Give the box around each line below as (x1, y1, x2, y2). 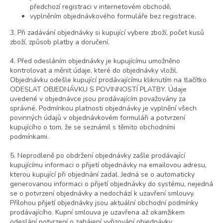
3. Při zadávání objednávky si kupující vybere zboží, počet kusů (10, 28, 204, 38)
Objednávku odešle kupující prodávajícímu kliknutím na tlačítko (10, 75, 207, 85)
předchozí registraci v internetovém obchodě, (30, 2, 171, 12)
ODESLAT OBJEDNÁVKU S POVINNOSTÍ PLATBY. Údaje (10, 85, 187, 95)
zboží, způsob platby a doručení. (10, 37, 110, 47)
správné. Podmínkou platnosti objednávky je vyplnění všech (10, 104, 197, 113)
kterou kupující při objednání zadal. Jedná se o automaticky (10, 170, 195, 180)
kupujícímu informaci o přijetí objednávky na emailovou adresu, (10, 160, 207, 170)
